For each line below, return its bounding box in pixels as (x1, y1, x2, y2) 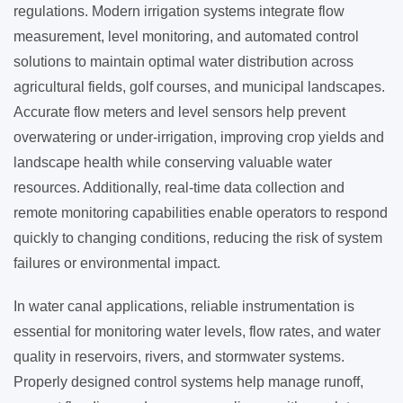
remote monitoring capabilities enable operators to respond (13, 205, 388, 220)
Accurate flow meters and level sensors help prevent (13, 104, 345, 120)
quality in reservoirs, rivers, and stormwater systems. (13, 349, 345, 364)
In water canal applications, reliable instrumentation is (13, 299, 354, 314)
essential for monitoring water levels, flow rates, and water (13, 324, 381, 339)
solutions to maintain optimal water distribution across (13, 54, 354, 69)
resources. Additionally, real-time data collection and (13, 180, 345, 195)
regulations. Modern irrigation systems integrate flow (13, 4, 345, 19)
